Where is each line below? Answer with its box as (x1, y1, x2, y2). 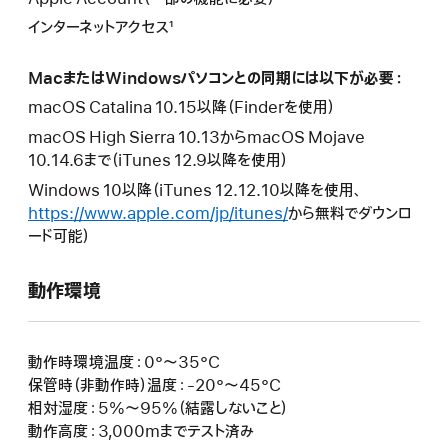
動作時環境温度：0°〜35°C (28, 352, 220, 373)
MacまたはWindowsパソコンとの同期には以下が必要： (28, 68, 404, 89)
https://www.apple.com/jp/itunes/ (28, 203, 288, 224)
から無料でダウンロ (288, 203, 412, 224)
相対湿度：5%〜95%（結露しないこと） (28, 398, 288, 419)
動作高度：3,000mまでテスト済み (28, 421, 255, 442)
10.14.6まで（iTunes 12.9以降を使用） (28, 151, 288, 172)
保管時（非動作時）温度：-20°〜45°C (28, 375, 281, 396)
